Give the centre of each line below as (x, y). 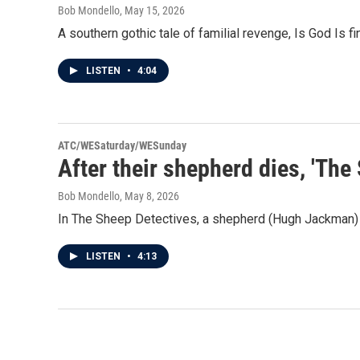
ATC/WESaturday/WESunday (122, 146)
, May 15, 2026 (152, 11)
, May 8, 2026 (149, 196)
